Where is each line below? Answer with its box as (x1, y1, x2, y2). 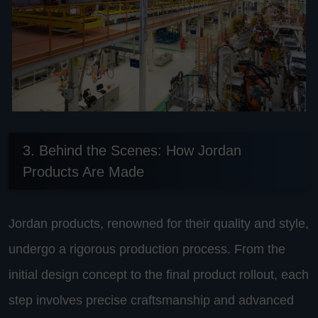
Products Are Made (23, 163, 144, 180)
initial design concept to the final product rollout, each (9, 267, 309, 282)
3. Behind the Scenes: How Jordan (23, 142, 241, 158)
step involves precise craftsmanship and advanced (9, 292, 294, 307)
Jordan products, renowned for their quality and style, (9, 216, 309, 231)
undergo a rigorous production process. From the (9, 241, 285, 256)
